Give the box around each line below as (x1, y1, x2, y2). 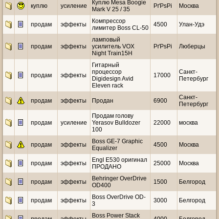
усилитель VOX (92, 43, 134, 50)
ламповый (92, 36, 120, 43)
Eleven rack (92, 82, 123, 89)
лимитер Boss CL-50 (92, 24, 149, 31)
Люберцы (179, 43, 205, 50)
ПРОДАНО (92, 163, 121, 170)
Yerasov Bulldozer (92, 119, 140, 126)
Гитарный (92, 62, 119, 68)
